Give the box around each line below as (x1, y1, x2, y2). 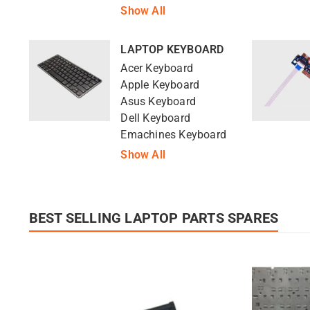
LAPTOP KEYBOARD (120, 43, 224, 57)
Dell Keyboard (120, 111, 190, 125)
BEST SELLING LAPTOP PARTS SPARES (28, 209, 279, 226)
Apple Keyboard (120, 78, 200, 91)
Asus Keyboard (120, 95, 196, 108)
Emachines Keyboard (120, 128, 226, 141)
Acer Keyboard (120, 62, 193, 75)
